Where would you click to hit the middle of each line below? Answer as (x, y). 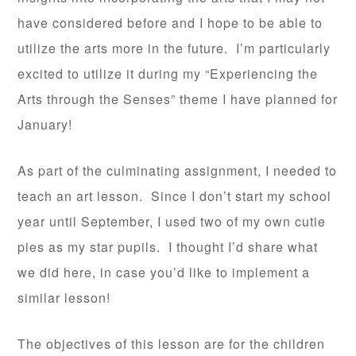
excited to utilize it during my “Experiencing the (168, 74)
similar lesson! (64, 298)
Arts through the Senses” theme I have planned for (178, 99)
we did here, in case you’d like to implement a (164, 272)
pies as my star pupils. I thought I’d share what (168, 247)
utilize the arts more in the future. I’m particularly (174, 48)
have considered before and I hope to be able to (170, 23)
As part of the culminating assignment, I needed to (178, 170)
